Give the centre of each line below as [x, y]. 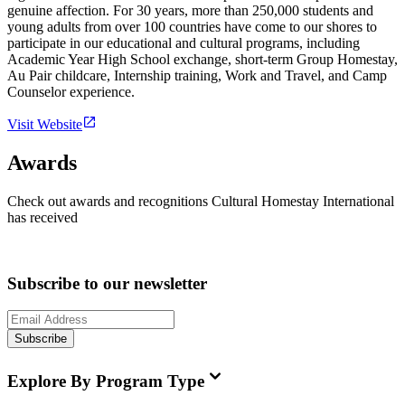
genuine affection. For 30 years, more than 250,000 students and [190, 11]
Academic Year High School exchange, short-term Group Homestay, [202, 60]
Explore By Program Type [106, 381]
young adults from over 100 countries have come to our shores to [192, 27]
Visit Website [45, 125]
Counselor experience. [71, 92]
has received [42, 217]
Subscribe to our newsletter [107, 283]
